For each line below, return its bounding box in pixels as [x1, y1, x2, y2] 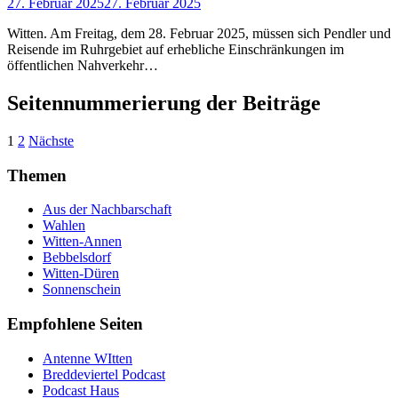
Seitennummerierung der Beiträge [7, 91, 321, 115]
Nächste [28, 132, 74, 148]
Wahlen [43, 218, 85, 234]
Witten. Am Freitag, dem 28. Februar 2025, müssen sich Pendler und [7, 26, 391, 42]
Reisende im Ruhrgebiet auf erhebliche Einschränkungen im [7, 42, 344, 58]
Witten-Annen [43, 234, 122, 250]
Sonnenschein [43, 282, 121, 298]
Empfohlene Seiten [7, 314, 143, 334]
